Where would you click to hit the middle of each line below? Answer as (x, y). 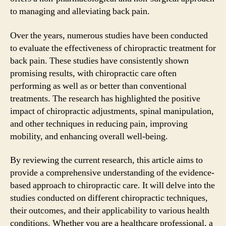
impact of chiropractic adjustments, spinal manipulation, (112, 111)
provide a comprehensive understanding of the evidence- (112, 173)
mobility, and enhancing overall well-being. (89, 136)
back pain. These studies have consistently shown (99, 61)
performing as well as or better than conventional (98, 86)
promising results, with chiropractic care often (93, 73)
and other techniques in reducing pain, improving (99, 124)
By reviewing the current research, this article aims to (106, 160)
